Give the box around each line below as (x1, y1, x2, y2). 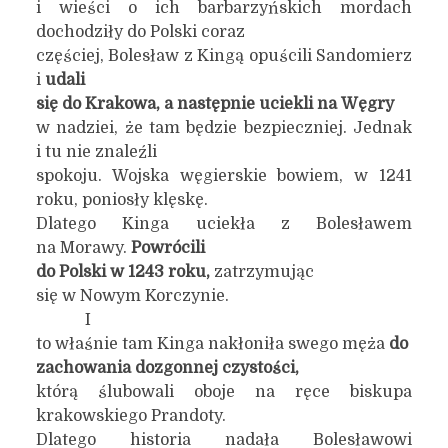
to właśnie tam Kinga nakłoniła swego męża (35, 335, 389, 353)
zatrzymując (213, 263, 314, 281)
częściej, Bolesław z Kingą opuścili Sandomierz (35, 47, 413, 65)
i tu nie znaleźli (35, 143, 157, 161)
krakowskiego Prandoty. (35, 407, 226, 425)
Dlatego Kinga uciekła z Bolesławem (35, 215, 413, 233)
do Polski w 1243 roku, (35, 263, 214, 281)
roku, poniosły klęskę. (35, 191, 208, 209)
